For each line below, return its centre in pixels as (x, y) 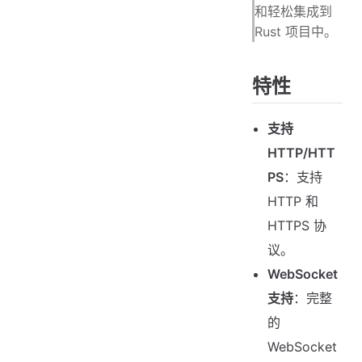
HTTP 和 (293, 201)
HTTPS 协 (297, 225)
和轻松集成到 (294, 11)
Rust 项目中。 (296, 31)
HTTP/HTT (302, 152)
